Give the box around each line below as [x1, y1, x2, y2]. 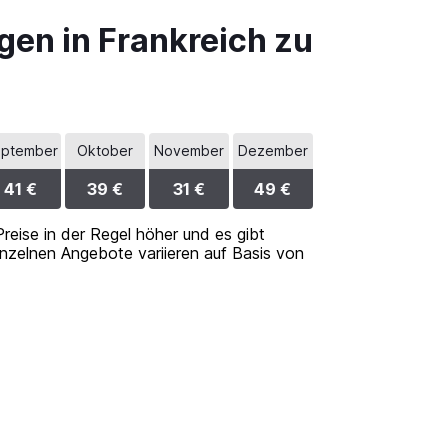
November [153, 142, 224, 159]
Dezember [237, 142, 308, 159]
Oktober [76, 142, 133, 159]
